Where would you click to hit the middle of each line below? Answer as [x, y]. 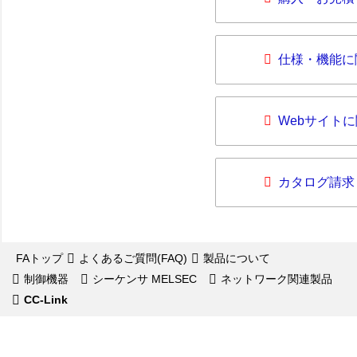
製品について [237, 258]
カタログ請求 [316, 182]
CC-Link [46, 300]
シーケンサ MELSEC [145, 279]
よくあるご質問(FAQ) [133, 258]
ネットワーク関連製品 [277, 279]
